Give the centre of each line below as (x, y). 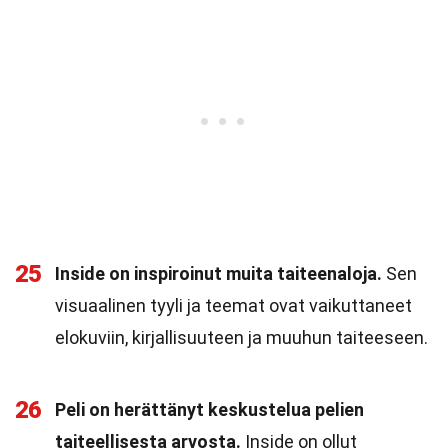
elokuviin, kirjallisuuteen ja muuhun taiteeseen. (241, 337)
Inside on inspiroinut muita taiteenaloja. (218, 273)
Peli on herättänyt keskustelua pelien (209, 409)
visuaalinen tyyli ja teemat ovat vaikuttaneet (233, 305)
